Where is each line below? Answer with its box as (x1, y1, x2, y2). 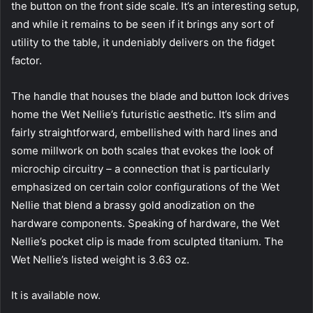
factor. (11, 53, 42, 67)
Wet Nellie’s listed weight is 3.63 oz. (11, 252, 189, 266)
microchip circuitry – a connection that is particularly (11, 161, 270, 175)
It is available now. (11, 288, 101, 302)
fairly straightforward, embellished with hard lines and (11, 125, 277, 139)
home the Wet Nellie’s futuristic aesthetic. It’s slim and (11, 107, 276, 121)
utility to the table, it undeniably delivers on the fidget (11, 35, 275, 49)
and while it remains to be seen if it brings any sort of (11, 17, 274, 31)
